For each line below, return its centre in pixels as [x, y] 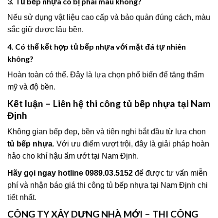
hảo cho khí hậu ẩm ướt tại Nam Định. [73, 156]
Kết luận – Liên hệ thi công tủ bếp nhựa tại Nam [109, 103]
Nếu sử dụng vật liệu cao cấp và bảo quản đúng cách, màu [109, 17]
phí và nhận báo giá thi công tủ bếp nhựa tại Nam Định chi [108, 185]
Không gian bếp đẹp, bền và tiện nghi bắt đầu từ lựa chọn [107, 132]
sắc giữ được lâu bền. [45, 29]
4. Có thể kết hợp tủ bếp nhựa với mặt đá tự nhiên [97, 46]
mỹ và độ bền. [31, 87]
